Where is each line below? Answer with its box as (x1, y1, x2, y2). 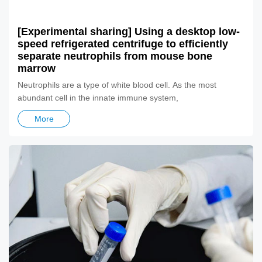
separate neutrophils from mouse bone (18, 50, 212, 63)
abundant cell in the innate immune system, (18, 93, 178, 103)
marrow (18, 63, 56, 75)
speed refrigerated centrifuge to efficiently (18, 38, 228, 50)
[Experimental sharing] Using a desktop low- (18, 26, 240, 38)
